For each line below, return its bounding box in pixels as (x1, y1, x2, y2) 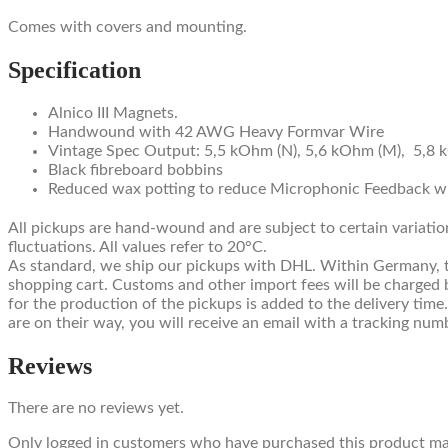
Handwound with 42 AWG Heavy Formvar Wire (48, 123, 384, 140)
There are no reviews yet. (8, 400, 184, 417)
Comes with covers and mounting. (8, 18, 247, 35)
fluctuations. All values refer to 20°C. (8, 238, 275, 255)
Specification (8, 56, 141, 83)
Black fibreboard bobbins (48, 161, 223, 178)
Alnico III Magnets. (48, 104, 178, 121)
